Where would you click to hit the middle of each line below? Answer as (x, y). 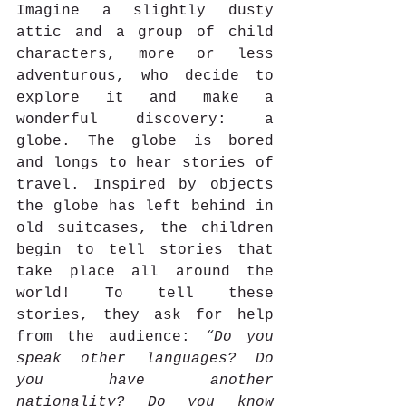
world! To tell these (145, 293)
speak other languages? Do (145, 358)
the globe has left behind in (145, 206)
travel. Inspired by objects (145, 184)
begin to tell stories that (145, 250)
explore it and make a (145, 97)
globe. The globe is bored (145, 141)
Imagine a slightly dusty (145, 10)
